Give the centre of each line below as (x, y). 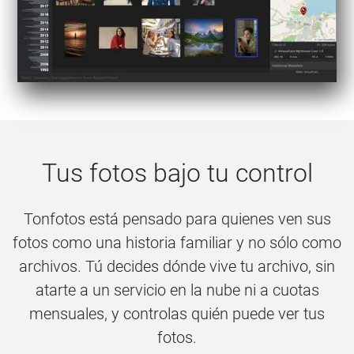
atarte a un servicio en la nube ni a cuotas (177, 290)
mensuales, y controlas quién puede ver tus (177, 313)
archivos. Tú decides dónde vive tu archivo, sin (177, 266)
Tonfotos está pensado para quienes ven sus (177, 218)
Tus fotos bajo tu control (177, 173)
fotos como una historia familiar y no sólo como (177, 242)
